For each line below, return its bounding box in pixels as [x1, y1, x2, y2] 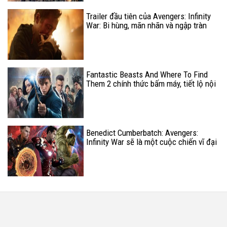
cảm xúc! [86, 29, 117, 40]
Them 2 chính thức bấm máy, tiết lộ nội [86, 79, 216, 89]
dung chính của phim [86, 88, 155, 98]
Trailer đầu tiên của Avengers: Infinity [86, 11, 211, 22]
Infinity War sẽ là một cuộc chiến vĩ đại [86, 137, 217, 147]
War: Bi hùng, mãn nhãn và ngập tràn [86, 20, 207, 31]
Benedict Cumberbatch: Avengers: [86, 128, 198, 138]
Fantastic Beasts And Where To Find [86, 69, 208, 80]
